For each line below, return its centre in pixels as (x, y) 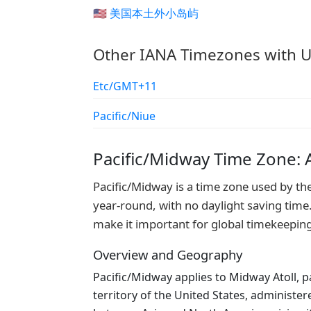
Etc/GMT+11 (125, 86)
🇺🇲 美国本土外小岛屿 (146, 13)
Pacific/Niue (124, 116)
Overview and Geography (168, 254)
